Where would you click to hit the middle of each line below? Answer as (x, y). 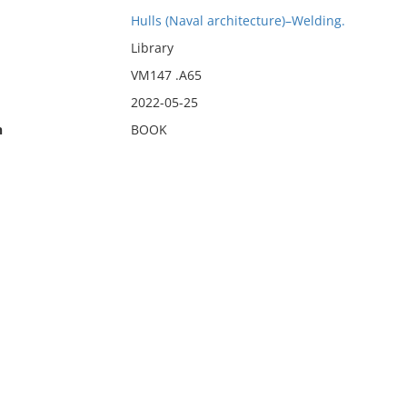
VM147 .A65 (166, 75)
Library (152, 48)
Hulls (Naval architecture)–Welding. (238, 20)
